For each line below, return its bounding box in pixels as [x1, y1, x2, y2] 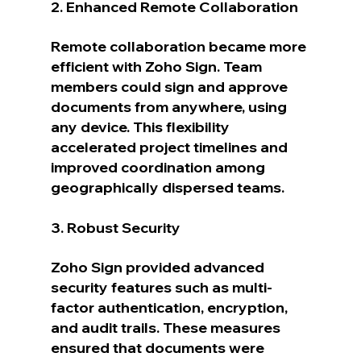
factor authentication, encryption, [50, 297, 291, 317]
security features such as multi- [50, 277, 272, 297]
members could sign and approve [50, 77, 291, 96]
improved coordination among [50, 157, 268, 176]
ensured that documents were [50, 338, 268, 357]
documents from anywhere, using [50, 97, 290, 116]
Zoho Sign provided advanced [50, 257, 268, 276]
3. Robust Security [50, 218, 180, 237]
